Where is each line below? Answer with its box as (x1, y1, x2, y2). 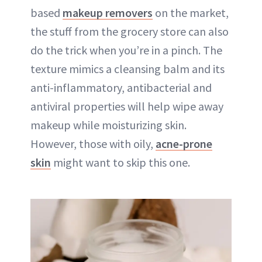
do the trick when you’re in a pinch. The (30, 43, 222, 58)
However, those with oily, (30, 136, 156, 151)
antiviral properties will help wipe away (30, 99, 223, 114)
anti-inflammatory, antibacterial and (30, 80, 212, 95)
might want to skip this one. (51, 155, 190, 170)
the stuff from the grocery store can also (30, 24, 229, 39)
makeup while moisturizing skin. (30, 118, 187, 133)
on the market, (153, 5, 229, 20)
